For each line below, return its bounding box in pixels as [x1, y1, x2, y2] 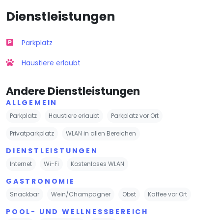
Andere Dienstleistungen [6, 83, 140, 99]
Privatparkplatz [10, 129, 54, 137]
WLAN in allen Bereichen [66, 129, 136, 137]
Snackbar [10, 190, 39, 198]
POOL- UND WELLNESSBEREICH [6, 206, 148, 217]
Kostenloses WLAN [71, 159, 124, 168]
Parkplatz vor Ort [111, 111, 159, 120]
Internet [10, 159, 32, 168]
